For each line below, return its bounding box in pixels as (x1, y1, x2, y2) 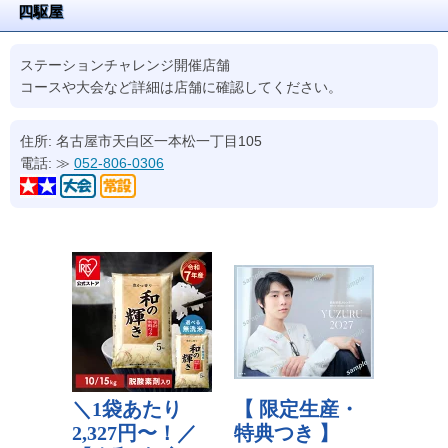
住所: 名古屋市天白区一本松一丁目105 (20, 133, 262, 149)
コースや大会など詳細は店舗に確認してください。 (20, 79, 342, 95)
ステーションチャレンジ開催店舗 (20, 57, 230, 73)
